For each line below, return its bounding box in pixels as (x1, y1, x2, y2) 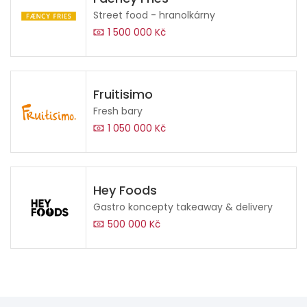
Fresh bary (93, 104, 143, 119)
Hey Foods (93, 182, 157, 199)
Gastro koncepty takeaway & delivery (93, 200, 273, 214)
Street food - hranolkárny (93, 8, 215, 23)
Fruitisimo (93, 86, 153, 103)
